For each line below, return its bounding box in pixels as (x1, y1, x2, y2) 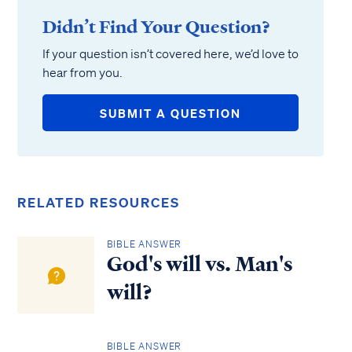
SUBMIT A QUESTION (100, 104, 241, 121)
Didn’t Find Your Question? (42, 14, 270, 39)
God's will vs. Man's (106, 250, 292, 279)
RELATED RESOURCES (17, 194, 180, 211)
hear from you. (42, 64, 123, 80)
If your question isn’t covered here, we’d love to (42, 46, 299, 61)
